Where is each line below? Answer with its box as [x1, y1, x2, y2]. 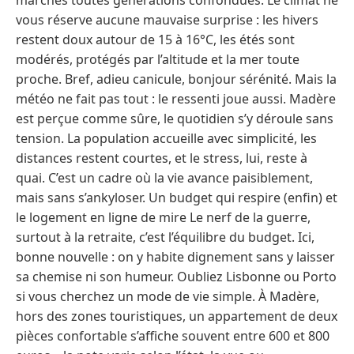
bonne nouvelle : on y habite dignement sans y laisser [16, 247, 335, 265]
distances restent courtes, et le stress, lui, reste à [16, 149, 307, 167]
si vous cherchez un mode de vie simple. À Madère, [16, 287, 319, 305]
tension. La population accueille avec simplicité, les [16, 129, 317, 147]
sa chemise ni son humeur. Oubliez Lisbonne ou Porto [16, 267, 337, 285]
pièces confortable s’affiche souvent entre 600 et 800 [16, 326, 330, 345]
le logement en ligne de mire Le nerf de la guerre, [16, 208, 311, 226]
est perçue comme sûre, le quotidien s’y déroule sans [16, 109, 333, 127]
